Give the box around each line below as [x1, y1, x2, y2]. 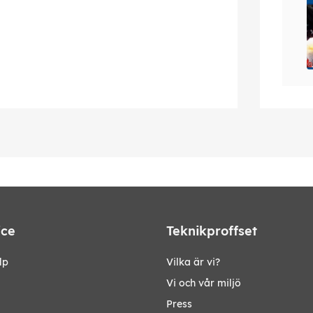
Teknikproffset [166, 222, 257, 239]
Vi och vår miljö [166, 276, 241, 289]
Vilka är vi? [166, 255, 220, 268]
